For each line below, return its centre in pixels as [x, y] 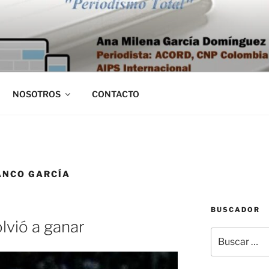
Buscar [224, 233]
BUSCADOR [235, 209]
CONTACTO [115, 94]
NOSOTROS [36, 94]
